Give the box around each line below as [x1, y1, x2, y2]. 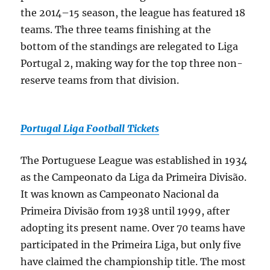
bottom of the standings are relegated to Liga [20, 40, 239, 52]
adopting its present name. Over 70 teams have [20, 222, 246, 234]
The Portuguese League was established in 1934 [20, 154, 248, 166]
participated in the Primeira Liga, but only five [20, 239, 242, 251]
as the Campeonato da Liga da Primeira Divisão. [20, 171, 247, 183]
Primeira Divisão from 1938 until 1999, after [20, 205, 230, 217]
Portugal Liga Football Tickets [20, 122, 160, 134]
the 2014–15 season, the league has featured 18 [20, 7, 246, 19]
